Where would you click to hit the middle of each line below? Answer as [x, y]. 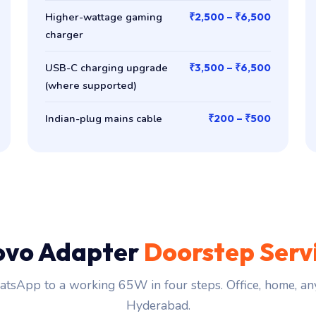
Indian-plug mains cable [104, 118]
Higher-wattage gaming [104, 17]
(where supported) [91, 85]
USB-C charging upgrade [107, 67]
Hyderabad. [158, 305]
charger [65, 34]
